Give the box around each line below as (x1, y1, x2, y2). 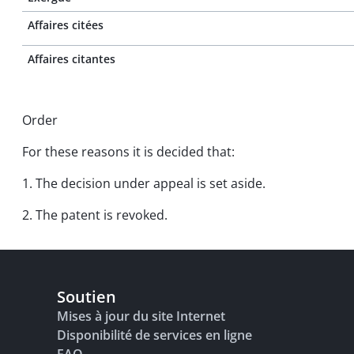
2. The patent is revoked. (22, 206, 168, 224)
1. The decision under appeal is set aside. (22, 175, 265, 192)
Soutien (57, 286, 116, 307)
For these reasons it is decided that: (22, 143, 235, 160)
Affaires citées (28, 17, 104, 32)
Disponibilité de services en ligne (57, 326, 252, 344)
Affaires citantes (28, 51, 115, 66)
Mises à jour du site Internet (57, 307, 225, 325)
